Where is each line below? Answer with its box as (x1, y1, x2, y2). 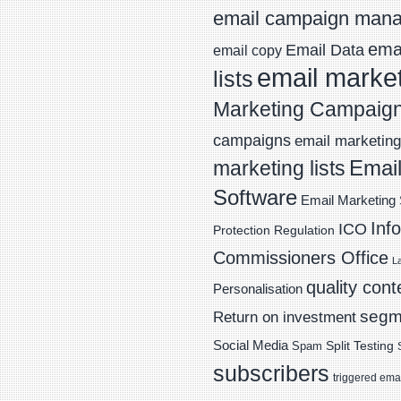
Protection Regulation (213, 224, 335, 237)
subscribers (213, 361, 329, 386)
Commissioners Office (213, 248, 388, 268)
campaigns (213, 132, 291, 149)
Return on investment (213, 309, 356, 326)
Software (213, 185, 297, 209)
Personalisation (213, 281, 303, 296)
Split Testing (326, 339, 394, 353)
